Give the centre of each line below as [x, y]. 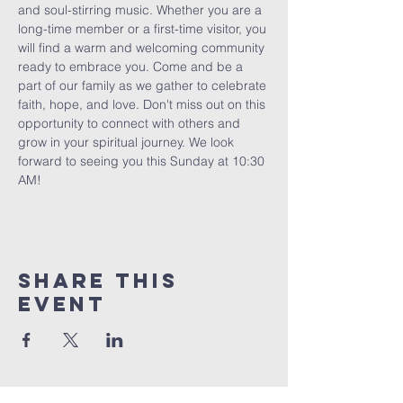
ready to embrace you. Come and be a [132, 67]
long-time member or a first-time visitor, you [144, 29]
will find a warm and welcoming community [143, 48]
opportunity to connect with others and [131, 123]
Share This [98, 281]
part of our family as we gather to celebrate [144, 85]
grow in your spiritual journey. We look [128, 142]
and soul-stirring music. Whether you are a [142, 10]
